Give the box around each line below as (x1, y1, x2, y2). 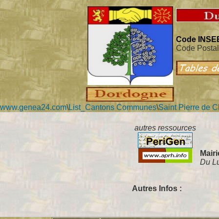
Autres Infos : (132, 184, 182, 193)
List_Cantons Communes (68, 103, 156, 111)
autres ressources (134, 124, 196, 132)
